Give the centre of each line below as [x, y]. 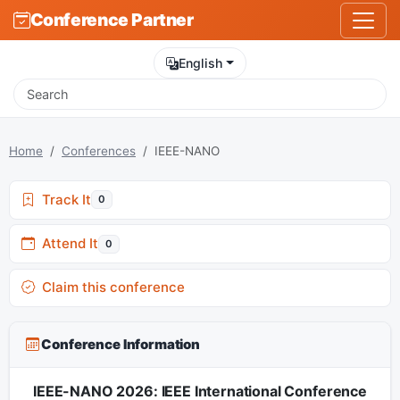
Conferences [99, 150]
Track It [62, 199]
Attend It [66, 244]
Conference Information [120, 344]
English [201, 62]
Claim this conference [109, 287]
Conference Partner [112, 20]
